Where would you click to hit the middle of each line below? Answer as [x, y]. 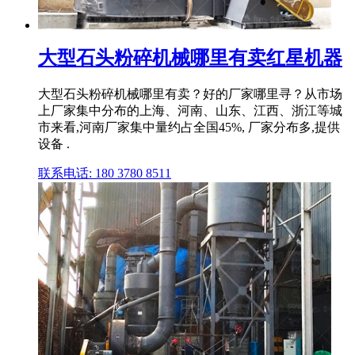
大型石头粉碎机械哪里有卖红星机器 [190, 58]
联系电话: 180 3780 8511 [105, 173]
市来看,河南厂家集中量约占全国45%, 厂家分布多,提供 [189, 127]
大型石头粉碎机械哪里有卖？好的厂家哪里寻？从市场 [190, 94]
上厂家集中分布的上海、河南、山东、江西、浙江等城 [190, 110]
